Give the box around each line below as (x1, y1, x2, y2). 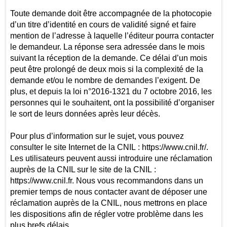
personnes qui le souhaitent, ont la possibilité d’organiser (10, 98, 214, 107)
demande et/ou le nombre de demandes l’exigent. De (10, 75, 200, 85)
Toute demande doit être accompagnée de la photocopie (10, 9, 212, 18)
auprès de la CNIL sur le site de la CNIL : (10, 165, 156, 174)
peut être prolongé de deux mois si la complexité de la (10, 64, 203, 73)
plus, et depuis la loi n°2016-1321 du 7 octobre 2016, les (10, 87, 212, 96)
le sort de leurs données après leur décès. (10, 109, 162, 118)
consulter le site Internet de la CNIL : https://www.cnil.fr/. (10, 142, 208, 152)
